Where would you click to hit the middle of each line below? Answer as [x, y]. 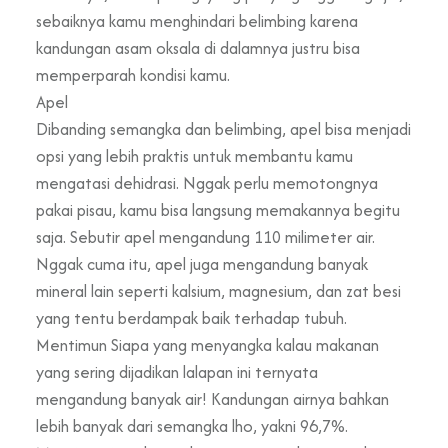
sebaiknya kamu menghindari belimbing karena [197, 20]
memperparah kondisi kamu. [133, 74]
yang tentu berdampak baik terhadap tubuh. [191, 317]
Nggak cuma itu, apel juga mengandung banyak [202, 263]
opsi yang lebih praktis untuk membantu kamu [194, 155]
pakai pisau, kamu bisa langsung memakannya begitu [218, 209]
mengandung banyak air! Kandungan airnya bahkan [212, 398]
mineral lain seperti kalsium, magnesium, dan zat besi [218, 290]
